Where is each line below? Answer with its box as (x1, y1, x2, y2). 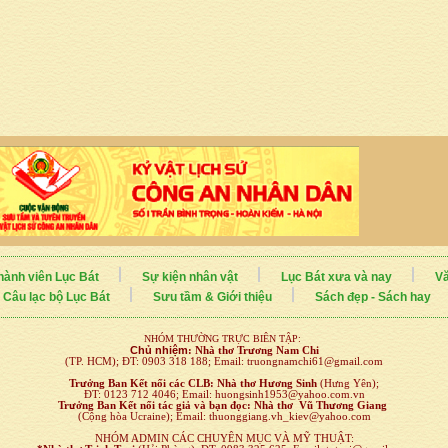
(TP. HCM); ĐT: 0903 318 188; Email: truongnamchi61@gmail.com (65, 355, 383, 367)
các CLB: (166, 377, 217, 389)
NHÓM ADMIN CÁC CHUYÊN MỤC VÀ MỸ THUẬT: (94, 432, 354, 444)
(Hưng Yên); (317, 377, 379, 389)
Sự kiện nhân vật (141, 269, 238, 284)
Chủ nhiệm (129, 343, 188, 356)
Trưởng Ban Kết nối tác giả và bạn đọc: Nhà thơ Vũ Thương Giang (58, 399, 390, 411)
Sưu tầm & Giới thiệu (152, 289, 272, 304)
